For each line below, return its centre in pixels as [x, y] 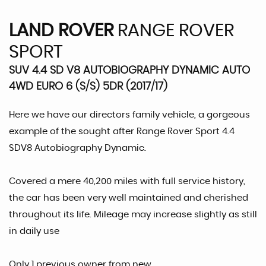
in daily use [34, 231]
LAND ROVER [61, 31]
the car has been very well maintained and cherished [129, 198]
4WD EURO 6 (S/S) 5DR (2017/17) [88, 87]
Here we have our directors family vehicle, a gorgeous [129, 115]
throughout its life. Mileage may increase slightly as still [133, 215]
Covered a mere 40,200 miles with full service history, [127, 181]
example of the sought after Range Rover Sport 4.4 [122, 132]
